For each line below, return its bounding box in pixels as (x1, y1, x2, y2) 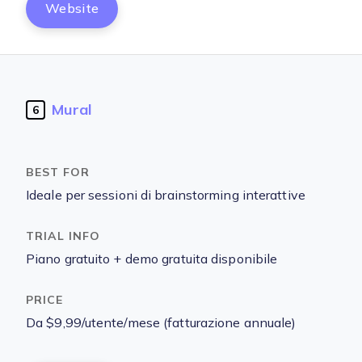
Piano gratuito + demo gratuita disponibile (26, 252, 278, 266)
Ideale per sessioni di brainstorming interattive (26, 188, 305, 202)
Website (45, 2, 99, 15)
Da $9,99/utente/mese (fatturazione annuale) (26, 316, 297, 330)
